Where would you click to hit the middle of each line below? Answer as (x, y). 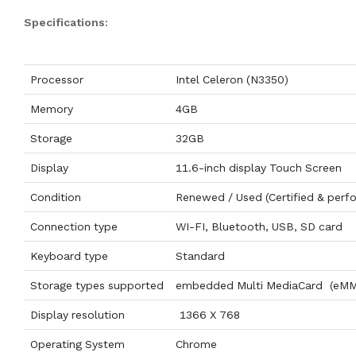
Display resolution (77, 315)
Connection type (74, 227)
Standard (200, 256)
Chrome (198, 344)
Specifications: (66, 23)
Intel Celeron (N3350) (232, 80)
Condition (55, 197)
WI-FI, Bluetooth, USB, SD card (259, 227)
